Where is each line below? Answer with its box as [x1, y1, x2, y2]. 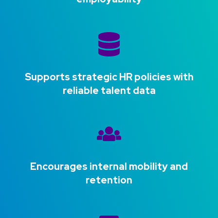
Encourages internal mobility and [30, 160, 188, 173]
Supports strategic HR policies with [24, 71, 194, 84]
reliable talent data [62, 84, 156, 97]
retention [86, 174, 132, 187]
